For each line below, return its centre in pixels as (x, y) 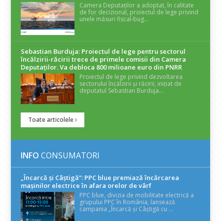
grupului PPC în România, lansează (128, 202)
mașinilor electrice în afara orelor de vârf (86, 186)
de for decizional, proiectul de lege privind (139, 12)
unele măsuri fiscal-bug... (114, 19)
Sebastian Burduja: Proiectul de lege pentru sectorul (103, 52)
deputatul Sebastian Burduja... (122, 91)
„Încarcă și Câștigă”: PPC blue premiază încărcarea (100, 178)
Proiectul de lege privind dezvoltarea (131, 77)
